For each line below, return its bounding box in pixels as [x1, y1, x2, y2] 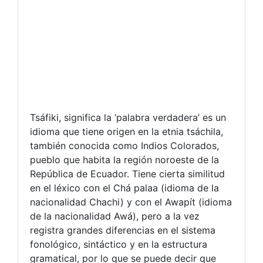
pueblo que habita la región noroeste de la [30, 153, 219, 166]
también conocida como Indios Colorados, [30, 139, 219, 151]
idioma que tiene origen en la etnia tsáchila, [30, 125, 223, 137]
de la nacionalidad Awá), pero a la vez [30, 210, 200, 222]
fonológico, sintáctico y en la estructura [30, 238, 207, 250]
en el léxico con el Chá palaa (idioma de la [30, 181, 219, 194]
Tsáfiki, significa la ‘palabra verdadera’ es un [30, 111, 226, 123]
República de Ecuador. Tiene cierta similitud [30, 167, 225, 180]
